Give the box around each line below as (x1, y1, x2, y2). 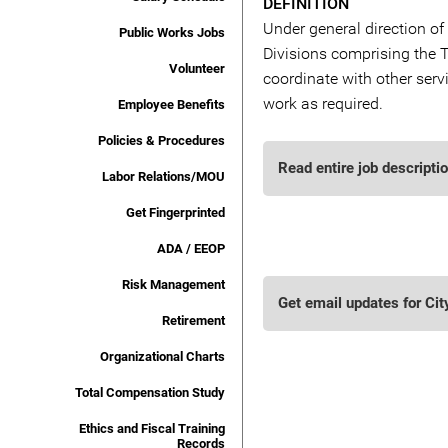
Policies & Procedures (98, 133, 225, 148)
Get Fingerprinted (126, 205, 225, 220)
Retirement (162, 313, 225, 328)
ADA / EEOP (157, 241, 225, 256)
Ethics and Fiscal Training (79, 421, 225, 436)
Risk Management (122, 277, 225, 292)
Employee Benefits (118, 97, 225, 112)
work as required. (263, 94, 383, 113)
